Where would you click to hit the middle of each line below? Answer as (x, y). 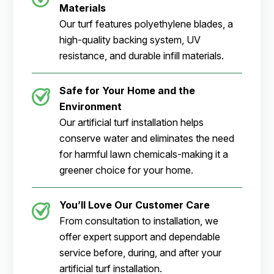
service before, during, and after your (141, 253)
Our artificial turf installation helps (132, 123)
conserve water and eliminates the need (147, 139)
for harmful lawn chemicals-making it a (144, 154)
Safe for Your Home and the (128, 91)
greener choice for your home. (127, 170)
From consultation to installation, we (139, 221)
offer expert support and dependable (140, 237)
